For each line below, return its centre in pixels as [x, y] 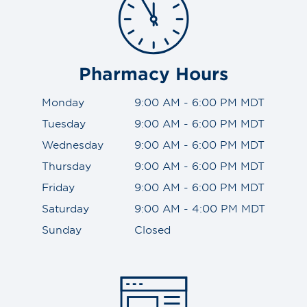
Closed [152, 229]
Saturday [65, 208]
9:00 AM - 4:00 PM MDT [200, 208]
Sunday [62, 229]
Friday [58, 186]
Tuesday [64, 123]
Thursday [66, 165]
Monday [63, 101]
